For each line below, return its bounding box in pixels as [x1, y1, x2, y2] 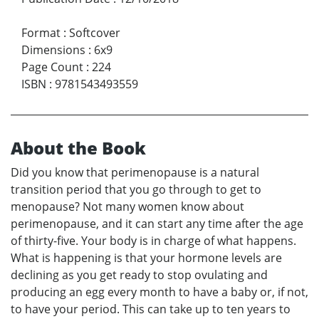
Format [21, 24, 61, 41]
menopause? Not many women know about [11, 198, 244, 214]
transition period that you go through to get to [11, 181, 261, 197]
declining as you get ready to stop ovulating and [11, 266, 268, 283]
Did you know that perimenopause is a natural [11, 164, 259, 180]
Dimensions [21, 41, 85, 58]
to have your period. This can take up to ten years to [11, 300, 291, 317]
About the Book [11, 135, 146, 159]
